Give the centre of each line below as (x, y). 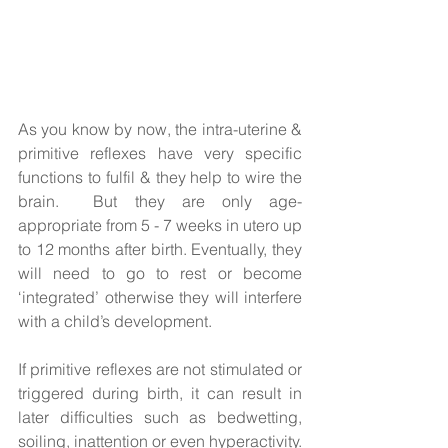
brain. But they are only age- (160, 201)
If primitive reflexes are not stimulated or (160, 369)
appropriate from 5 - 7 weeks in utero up (160, 225)
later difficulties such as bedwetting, (160, 417)
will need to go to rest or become (160, 273)
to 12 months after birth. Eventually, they (160, 249)
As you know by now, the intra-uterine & (160, 129)
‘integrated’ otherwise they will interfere (160, 297)
